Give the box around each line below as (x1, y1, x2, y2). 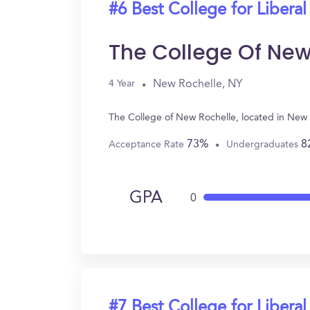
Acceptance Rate (109, 139, 187, 149)
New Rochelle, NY (153, 78, 243, 90)
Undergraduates (226, 139, 301, 149)
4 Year (109, 79, 135, 89)
